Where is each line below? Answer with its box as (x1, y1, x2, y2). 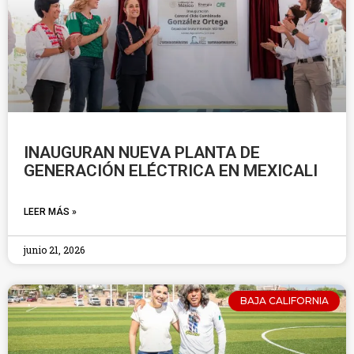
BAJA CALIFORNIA (239, 295, 329, 307)
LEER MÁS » (24, 206, 77, 217)
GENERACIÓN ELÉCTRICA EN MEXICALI (24, 161, 318, 180)
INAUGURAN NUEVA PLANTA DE (24, 143, 260, 162)
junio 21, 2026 (24, 243, 85, 256)
